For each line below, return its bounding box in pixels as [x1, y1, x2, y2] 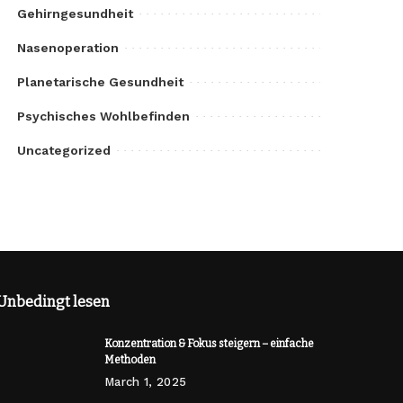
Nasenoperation [17, 40, 120, 56]
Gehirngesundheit [17, 6, 134, 22]
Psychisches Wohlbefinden [17, 109, 191, 124]
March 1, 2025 [103, 375, 187, 390]
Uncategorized [17, 143, 112, 158]
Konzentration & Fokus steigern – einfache [103, 337, 314, 351]
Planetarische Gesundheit [17, 75, 184, 90]
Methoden [103, 354, 156, 367]
